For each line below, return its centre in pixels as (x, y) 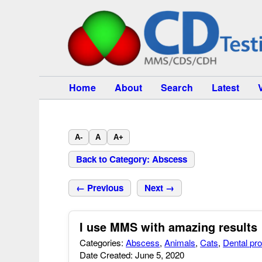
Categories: (103, 242)
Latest (225, 87)
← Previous (100, 188)
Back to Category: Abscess (132, 159)
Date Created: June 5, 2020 (132, 255)
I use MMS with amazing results (169, 227)
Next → (160, 188)
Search (177, 87)
